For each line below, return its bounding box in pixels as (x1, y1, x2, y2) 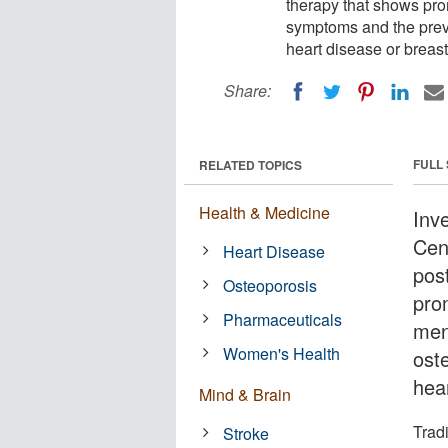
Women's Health (223, 341, 341, 365)
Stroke (223, 421, 270, 445)
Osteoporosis (223, 273, 318, 297)
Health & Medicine (199, 200, 330, 224)
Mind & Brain (199, 382, 291, 406)
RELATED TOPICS (199, 155, 302, 174)
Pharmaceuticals (223, 307, 343, 331)
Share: (224, 79, 271, 102)
